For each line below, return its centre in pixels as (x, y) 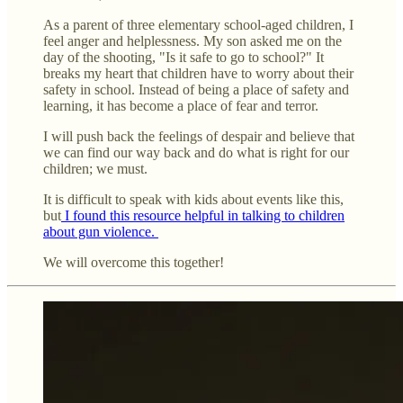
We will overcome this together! (134, 262)
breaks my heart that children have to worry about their (198, 73)
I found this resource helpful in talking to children (203, 215)
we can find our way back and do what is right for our (196, 152)
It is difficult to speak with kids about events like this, (193, 199)
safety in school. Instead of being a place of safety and (196, 89)
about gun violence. (101, 231)
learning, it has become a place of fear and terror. (181, 105)
